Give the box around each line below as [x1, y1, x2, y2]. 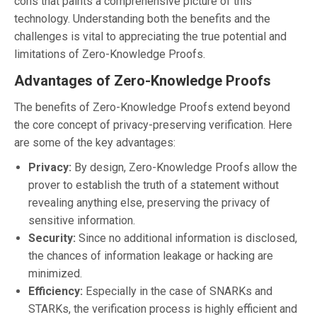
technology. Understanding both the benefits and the [14, 11, 270, 25]
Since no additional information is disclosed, [76, 231, 297, 245]
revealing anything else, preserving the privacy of [28, 195, 270, 209]
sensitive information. [28, 213, 135, 227]
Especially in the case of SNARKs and [83, 284, 272, 298]
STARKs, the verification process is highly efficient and [28, 301, 297, 316]
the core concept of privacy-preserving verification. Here [14, 117, 292, 132]
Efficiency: [28, 284, 83, 298]
